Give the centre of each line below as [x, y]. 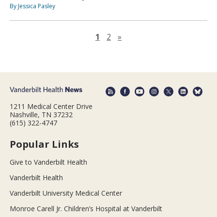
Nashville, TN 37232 [41, 114]
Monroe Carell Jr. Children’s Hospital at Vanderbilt [86, 208]
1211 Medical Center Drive [51, 106]
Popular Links [44, 144]
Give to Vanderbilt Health [48, 162]
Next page [140, 37]
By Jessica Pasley [32, 6]
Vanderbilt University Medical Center [66, 193]
